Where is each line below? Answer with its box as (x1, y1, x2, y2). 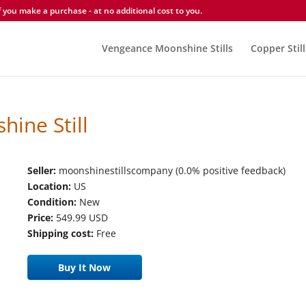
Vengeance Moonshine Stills (102, 42, 234, 55)
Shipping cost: (27, 227, 94, 240)
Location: (27, 180, 71, 193)
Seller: (27, 164, 56, 177)
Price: (27, 211, 53, 224)
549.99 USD (53, 211, 108, 224)
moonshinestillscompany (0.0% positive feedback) (55, 164, 286, 177)
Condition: (27, 195, 76, 208)
